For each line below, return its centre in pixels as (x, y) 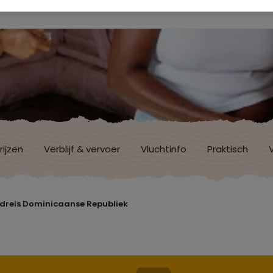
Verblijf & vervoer (82, 149)
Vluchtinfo (164, 149)
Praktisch (228, 149)
